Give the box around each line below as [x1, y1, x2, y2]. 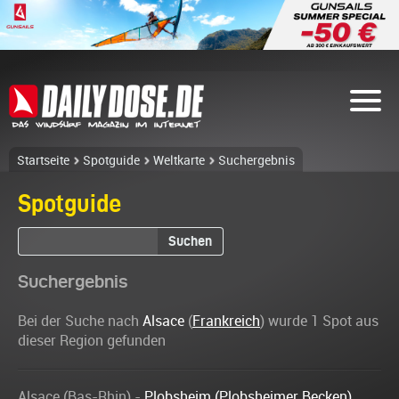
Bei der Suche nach [18, 313, 142, 330]
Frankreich [192, 313, 260, 330]
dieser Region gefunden [18, 332, 166, 349]
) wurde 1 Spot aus [260, 313, 379, 330]
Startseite [17, 153, 69, 167]
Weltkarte [153, 153, 205, 167]
